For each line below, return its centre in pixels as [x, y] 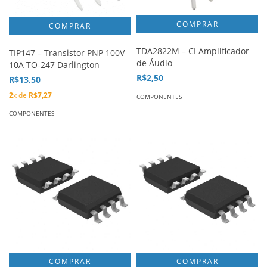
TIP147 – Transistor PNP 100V [67, 53]
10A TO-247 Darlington [54, 65]
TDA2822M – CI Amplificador [193, 51]
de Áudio [154, 63]
